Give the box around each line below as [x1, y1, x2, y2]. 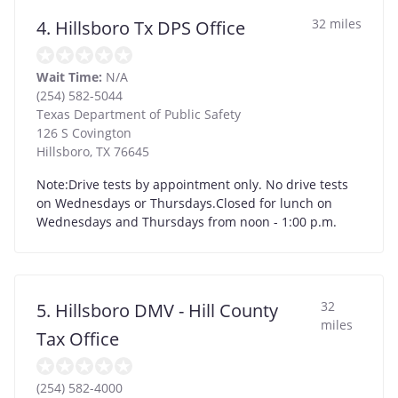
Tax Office [36, 326, 119, 351]
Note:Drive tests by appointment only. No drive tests [36, 175, 348, 193]
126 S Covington [36, 123, 131, 141]
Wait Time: [36, 68, 102, 85]
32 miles [312, 14, 362, 32]
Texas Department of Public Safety [36, 105, 241, 123]
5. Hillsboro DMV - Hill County [36, 298, 278, 322]
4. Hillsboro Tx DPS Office [36, 15, 245, 40]
